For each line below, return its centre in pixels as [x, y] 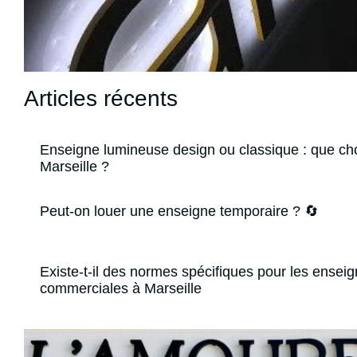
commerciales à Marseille [121, 289]
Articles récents [101, 99]
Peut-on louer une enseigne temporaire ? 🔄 [179, 212]
